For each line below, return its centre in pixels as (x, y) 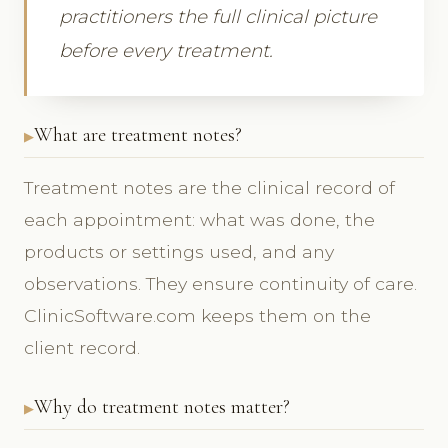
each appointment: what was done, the (199, 219)
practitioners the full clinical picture (218, 16)
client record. (82, 347)
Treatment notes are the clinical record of (209, 187)
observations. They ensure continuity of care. (220, 283)
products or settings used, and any (179, 251)
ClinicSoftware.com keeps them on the (197, 315)
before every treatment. (166, 50)
